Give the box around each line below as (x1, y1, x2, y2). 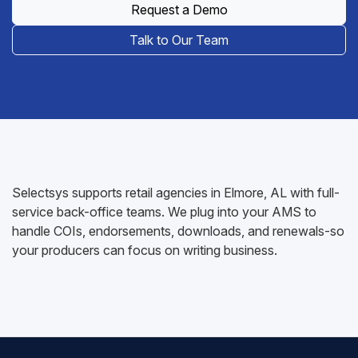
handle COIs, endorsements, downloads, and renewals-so (12, 223, 344, 239)
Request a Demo (130, 2, 228, 18)
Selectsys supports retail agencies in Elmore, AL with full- (12, 185, 340, 201)
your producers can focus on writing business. (12, 242, 277, 258)
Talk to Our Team (129, 32, 229, 48)
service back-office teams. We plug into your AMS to (12, 204, 316, 220)
